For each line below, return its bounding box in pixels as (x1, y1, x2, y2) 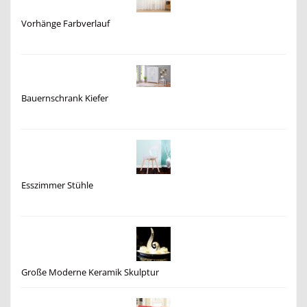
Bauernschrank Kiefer (21, 92, 108, 104)
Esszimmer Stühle (21, 179, 93, 191)
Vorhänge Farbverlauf (21, 17, 110, 29)
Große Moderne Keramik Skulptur (21, 266, 159, 278)
